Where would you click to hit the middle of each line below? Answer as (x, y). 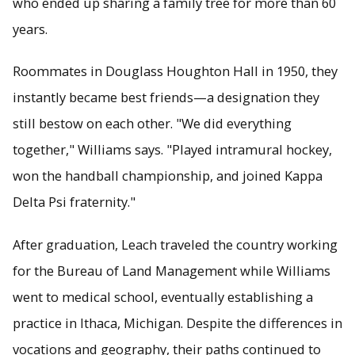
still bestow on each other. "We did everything (152, 124)
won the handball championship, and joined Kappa (168, 176)
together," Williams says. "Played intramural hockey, (172, 150)
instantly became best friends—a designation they (166, 97)
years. (30, 29)
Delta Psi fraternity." (74, 202)
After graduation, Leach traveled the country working (175, 244)
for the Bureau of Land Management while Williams (172, 270)
